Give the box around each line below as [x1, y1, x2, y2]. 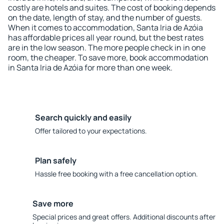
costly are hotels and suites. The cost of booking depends [8, 2, 215, 13]
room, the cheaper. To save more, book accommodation [8, 52, 208, 63]
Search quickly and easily [35, 112, 131, 123]
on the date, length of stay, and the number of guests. [8, 12, 202, 23]
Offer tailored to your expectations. [35, 126, 147, 135]
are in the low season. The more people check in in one [8, 42, 205, 53]
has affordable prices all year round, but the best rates [8, 32, 203, 43]
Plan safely [35, 155, 76, 166]
